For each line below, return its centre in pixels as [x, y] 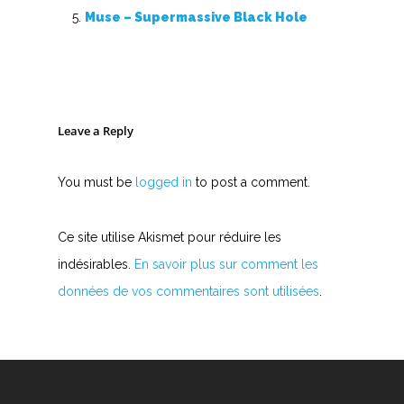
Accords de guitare [304, 13]
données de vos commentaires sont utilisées [188, 291]
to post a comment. [251, 182]
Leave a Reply [96, 131]
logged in [164, 182]
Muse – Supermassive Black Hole [196, 17]
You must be [96, 182]
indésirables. [96, 264]
